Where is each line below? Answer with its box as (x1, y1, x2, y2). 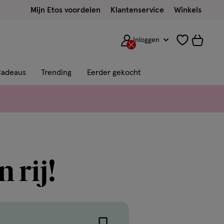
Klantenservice (110, 6, 164, 14)
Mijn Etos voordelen (30, 6, 100, 14)
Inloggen (133, 36, 160, 43)
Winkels (174, 6, 201, 14)
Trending (41, 68, 71, 76)
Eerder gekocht (87, 68, 141, 76)
